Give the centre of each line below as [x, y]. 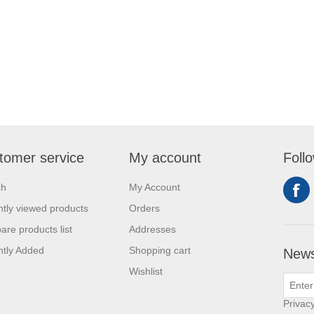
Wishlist [146, 272]
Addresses [152, 230]
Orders [144, 209]
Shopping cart [160, 251]
